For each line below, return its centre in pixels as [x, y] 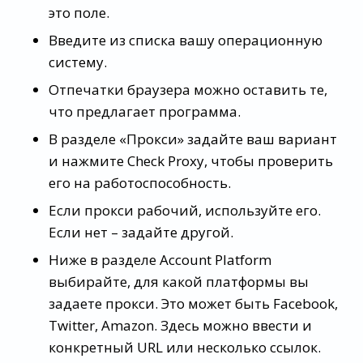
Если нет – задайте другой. [141, 232]
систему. [78, 62]
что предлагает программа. [145, 111]
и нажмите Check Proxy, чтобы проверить [191, 160]
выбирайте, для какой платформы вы [179, 281]
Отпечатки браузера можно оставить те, [188, 89]
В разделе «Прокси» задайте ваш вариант [193, 139]
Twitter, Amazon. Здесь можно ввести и [180, 325]
